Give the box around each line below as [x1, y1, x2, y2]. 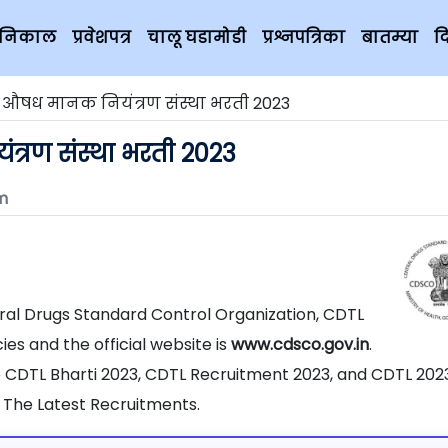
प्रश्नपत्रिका [262, 26, 345, 49]
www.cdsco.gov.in [231, 333, 369, 356]
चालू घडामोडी [147, 26, 246, 49]
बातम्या [361, 26, 418, 49]
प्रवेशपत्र [72, 26, 131, 49]
